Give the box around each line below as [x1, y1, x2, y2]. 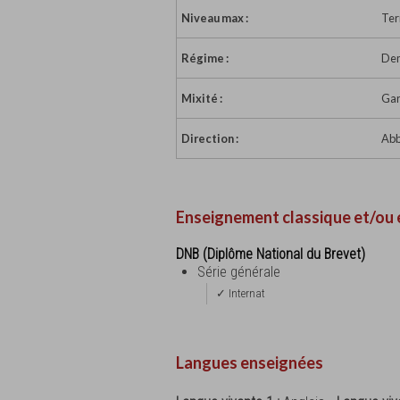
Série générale [197, 262, 280, 280]
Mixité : [181, 91, 222, 106]
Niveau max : [181, 11, 248, 26]
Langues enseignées [176, 352, 323, 372]
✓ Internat [216, 286, 265, 300]
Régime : [181, 51, 229, 66]
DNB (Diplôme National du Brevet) [176, 245, 365, 262]
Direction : [181, 131, 238, 146]
